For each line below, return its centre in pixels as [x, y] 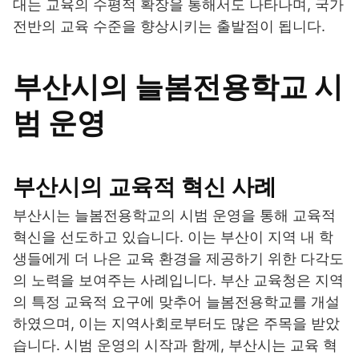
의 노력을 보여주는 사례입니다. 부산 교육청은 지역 [178, 280]
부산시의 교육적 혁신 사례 [145, 187]
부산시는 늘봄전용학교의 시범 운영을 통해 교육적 [174, 216]
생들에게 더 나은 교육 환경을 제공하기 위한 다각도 [178, 259]
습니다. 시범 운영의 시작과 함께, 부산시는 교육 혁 [175, 345]
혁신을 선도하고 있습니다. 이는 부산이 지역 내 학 [173, 237]
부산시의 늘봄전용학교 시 [178, 87]
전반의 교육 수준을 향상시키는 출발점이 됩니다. [169, 26]
